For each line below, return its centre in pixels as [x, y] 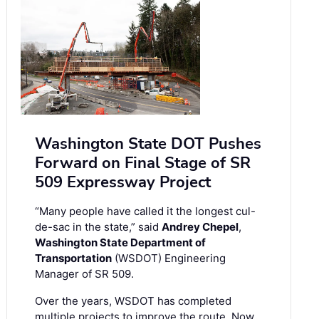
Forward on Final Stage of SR [143, 163]
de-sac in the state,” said [98, 226]
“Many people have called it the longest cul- [145, 211]
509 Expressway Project [123, 182]
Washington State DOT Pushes [148, 143]
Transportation [73, 258]
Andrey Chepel [200, 226]
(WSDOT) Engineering [169, 258]
